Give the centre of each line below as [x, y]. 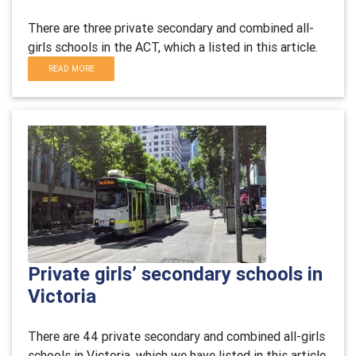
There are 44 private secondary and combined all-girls [176, 336]
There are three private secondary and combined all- [171, 28]
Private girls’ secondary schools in [175, 274]
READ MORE [71, 69]
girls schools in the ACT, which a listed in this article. [173, 47]
